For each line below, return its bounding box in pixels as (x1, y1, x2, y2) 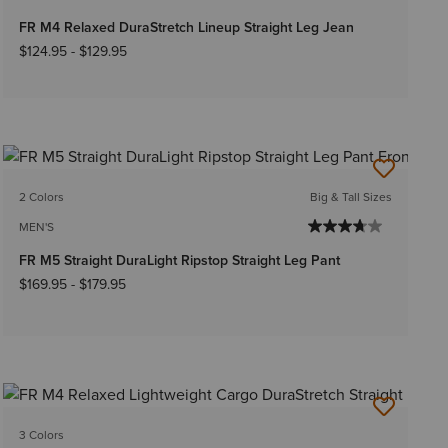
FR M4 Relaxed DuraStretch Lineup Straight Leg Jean (18, 16, 354, 38)
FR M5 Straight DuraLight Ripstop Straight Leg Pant (18, 249, 340, 271)
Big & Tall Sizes (309, 187, 392, 206)
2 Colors (18, 187, 64, 206)
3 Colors (18, 425, 64, 444)
